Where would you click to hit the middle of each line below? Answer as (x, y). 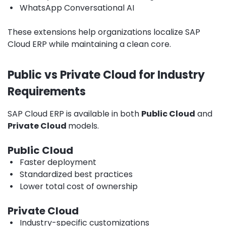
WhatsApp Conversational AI (77, 8)
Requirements (47, 91)
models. (83, 126)
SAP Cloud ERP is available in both (74, 114)
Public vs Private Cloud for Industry (106, 75)
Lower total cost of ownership (79, 186)
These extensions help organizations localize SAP (104, 32)
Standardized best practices (76, 174)
